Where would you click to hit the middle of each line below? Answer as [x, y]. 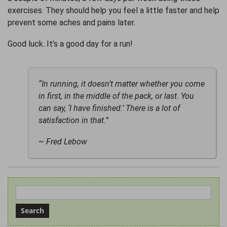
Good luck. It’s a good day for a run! [71, 44]
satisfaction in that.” [73, 120]
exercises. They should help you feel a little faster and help [113, 10]
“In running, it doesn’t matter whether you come [122, 84]
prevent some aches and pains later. [73, 22]
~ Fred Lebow [63, 141]
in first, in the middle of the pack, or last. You [116, 96]
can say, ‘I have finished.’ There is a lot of [109, 108]
